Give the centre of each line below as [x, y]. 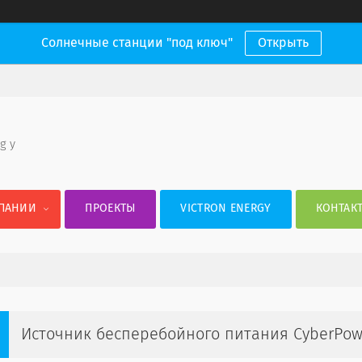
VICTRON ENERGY [226, 208]
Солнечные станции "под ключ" [137, 43]
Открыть [283, 43]
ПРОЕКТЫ [110, 208]
